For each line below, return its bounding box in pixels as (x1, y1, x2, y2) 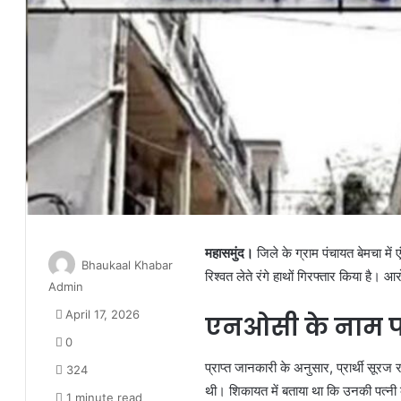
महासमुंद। (205, 244, 254, 262)
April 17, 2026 (65, 307, 141, 322)
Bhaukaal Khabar (81, 258, 174, 273)
